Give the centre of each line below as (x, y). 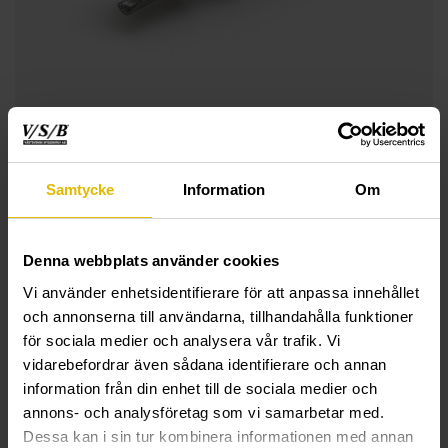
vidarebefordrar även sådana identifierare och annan (205, 364)
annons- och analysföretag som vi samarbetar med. (203, 412)
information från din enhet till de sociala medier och (200, 388)
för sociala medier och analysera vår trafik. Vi (182, 340)
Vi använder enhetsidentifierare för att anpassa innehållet (221, 292)
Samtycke (80, 189)
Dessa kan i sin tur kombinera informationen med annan (218, 436)
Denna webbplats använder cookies (151, 260)
